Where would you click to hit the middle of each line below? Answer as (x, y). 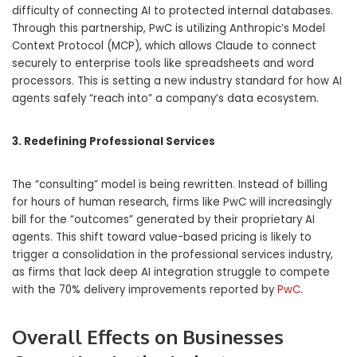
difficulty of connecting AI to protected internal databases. (173, 11)
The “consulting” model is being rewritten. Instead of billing (170, 185)
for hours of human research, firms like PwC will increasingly (172, 202)
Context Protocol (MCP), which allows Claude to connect (164, 46)
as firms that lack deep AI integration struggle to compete (171, 273)
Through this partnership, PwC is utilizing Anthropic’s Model (169, 29)
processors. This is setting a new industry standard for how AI (177, 81)
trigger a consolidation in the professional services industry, (173, 255)
